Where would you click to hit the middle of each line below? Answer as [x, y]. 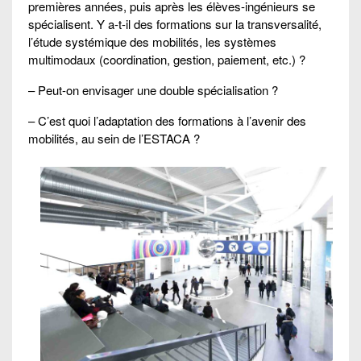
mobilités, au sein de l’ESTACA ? [114, 139]
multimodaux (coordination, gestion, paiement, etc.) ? [167, 60]
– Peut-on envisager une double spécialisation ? [153, 90]
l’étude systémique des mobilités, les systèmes [152, 42]
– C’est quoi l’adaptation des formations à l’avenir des [167, 121]
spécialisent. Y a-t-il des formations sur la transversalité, [175, 24]
